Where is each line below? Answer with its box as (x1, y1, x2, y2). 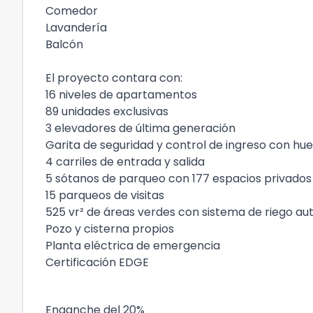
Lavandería (45, 20, 110, 36)
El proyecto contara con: (45, 70, 185, 86)
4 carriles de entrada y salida (45, 154, 205, 170)
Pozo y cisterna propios (45, 221, 174, 237)
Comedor (45, 3, 101, 19)
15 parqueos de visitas (45, 187, 164, 203)
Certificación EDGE (45, 254, 149, 270)
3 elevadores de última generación (45, 120, 235, 136)
